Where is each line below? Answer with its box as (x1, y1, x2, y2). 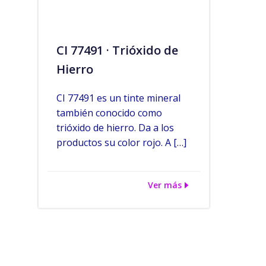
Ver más (148, 179, 182, 191)
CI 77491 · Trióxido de (56, 42, 178, 58)
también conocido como (56, 106, 162, 119)
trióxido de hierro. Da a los (56, 121, 174, 134)
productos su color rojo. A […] (56, 136, 186, 149)
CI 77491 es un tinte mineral (56, 91, 180, 104)
